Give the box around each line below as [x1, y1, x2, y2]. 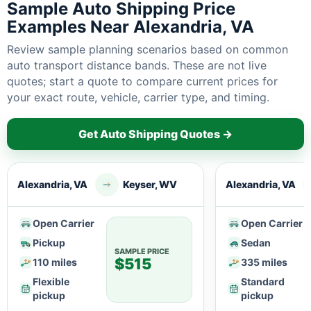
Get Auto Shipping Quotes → [78, 126, 233, 141]
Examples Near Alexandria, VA [7, 17, 254, 37]
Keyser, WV [123, 178, 177, 190]
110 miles [33, 256, 77, 268]
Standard [241, 276, 285, 287]
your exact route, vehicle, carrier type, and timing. [7, 90, 269, 104]
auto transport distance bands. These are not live [7, 58, 267, 72]
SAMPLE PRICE [115, 246, 169, 256]
